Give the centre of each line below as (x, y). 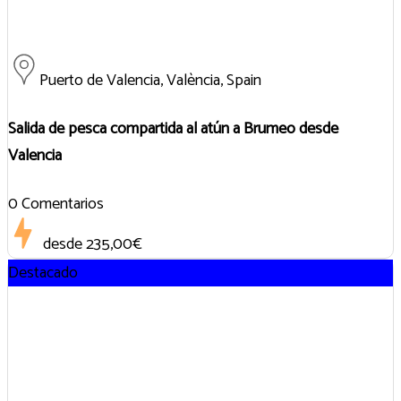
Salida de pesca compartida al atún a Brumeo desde (173, 129)
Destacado (43, 273)
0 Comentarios (56, 205)
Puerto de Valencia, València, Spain (150, 81)
